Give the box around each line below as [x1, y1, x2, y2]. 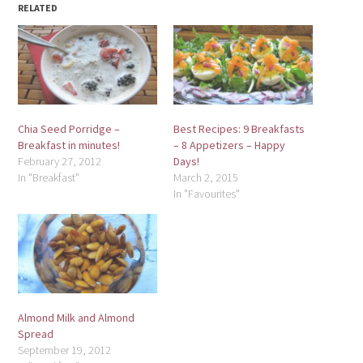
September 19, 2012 [18, 343, 112, 358]
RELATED [18, 2, 58, 15]
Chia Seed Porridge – [18, 122, 121, 137]
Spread [18, 327, 54, 342]
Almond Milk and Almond [18, 310, 135, 326]
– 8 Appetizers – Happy [173, 138, 285, 153]
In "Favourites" [173, 186, 240, 202]
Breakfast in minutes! [18, 138, 121, 153]
